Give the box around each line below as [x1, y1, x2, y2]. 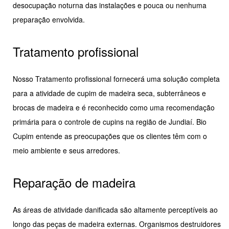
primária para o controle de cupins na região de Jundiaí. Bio [13, 117, 207, 127]
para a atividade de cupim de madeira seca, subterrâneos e [13, 88, 206, 99]
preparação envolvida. [13, 14, 85, 25]
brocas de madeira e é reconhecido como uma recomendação [13, 102, 215, 113]
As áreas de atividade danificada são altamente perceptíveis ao [13, 204, 218, 215]
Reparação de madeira [13, 173, 135, 192]
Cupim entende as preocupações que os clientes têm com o [13, 131, 207, 142]
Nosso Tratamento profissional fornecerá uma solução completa [13, 74, 220, 84]
